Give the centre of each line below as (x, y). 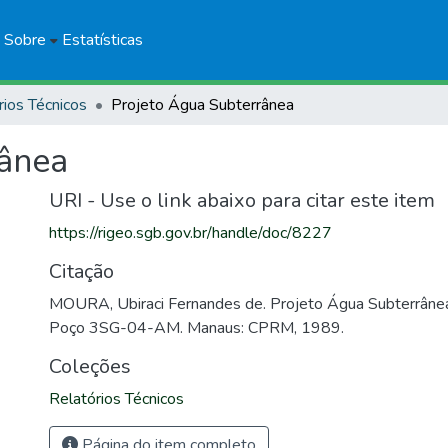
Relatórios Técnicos (116, 399)
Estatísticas (102, 40)
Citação (81, 271)
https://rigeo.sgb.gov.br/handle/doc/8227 (190, 233)
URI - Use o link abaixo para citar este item (242, 200)
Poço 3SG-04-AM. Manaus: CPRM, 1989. (196, 328)
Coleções (90, 366)
